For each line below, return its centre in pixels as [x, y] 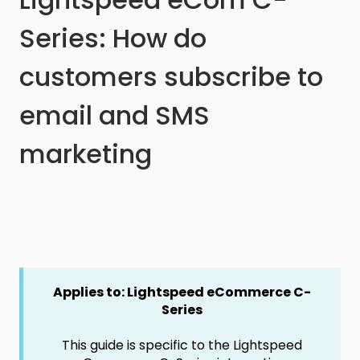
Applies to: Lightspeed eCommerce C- [182, 292]
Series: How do [113, 39]
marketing [86, 154]
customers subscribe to [171, 77]
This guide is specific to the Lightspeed [182, 346]
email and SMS [115, 116]
